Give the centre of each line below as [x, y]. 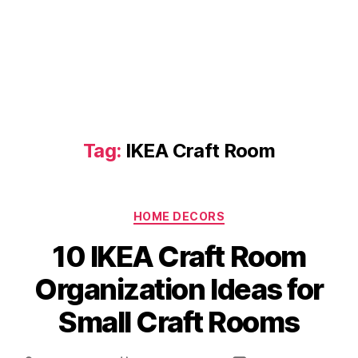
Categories [214, 213]
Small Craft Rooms [179, 322]
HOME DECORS [179, 216]
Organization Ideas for [179, 289]
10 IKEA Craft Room [179, 256]
